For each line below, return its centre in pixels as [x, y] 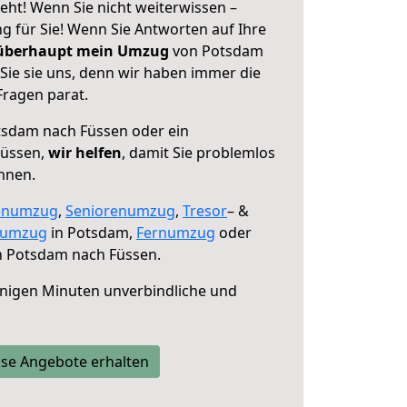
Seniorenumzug [120, 211]
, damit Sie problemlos [199, 153]
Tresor [205, 211]
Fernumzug [176, 233]
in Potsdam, [92, 233]
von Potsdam [216, 51]
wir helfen [85, 153]
